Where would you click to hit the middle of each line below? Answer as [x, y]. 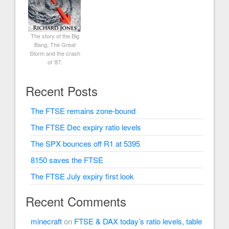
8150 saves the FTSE [67, 159]
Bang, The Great [55, 44]
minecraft [46, 221]
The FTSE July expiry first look [82, 176]
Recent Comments [76, 201]
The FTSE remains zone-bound [83, 110]
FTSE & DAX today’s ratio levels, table [138, 221]
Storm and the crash [55, 53]
